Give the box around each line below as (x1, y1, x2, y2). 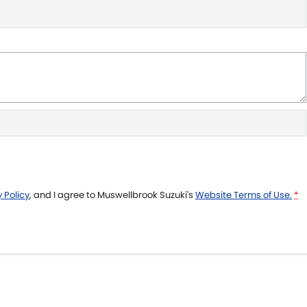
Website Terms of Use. (195, 188, 292, 201)
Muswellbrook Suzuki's (97, 188, 193, 201)
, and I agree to (29, 188, 97, 201)
